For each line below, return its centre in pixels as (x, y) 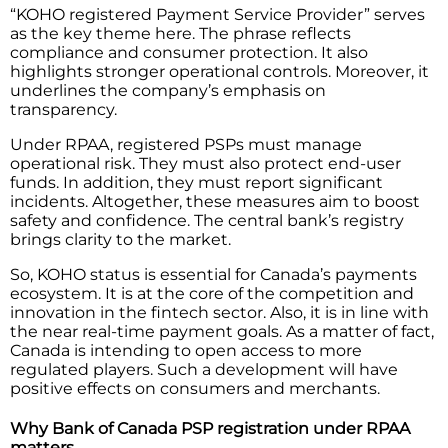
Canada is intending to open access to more (186, 350)
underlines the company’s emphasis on (168, 90)
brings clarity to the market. (122, 239)
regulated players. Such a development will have (204, 369)
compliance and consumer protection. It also (189, 52)
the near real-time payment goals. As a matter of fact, (222, 331)
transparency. (65, 109)
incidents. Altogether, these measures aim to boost (215, 201)
